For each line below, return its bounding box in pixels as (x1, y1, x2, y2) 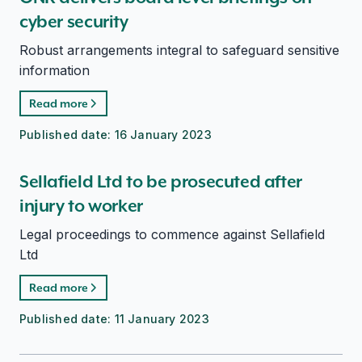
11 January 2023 (114, 312, 209, 326)
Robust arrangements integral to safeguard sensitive (19, 42, 339, 58)
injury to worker (19, 195, 143, 217)
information (19, 62, 90, 78)
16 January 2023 (114, 128, 212, 141)
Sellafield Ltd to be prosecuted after (19, 170, 302, 192)
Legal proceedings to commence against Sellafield (19, 226, 325, 242)
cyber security (19, 11, 128, 32)
